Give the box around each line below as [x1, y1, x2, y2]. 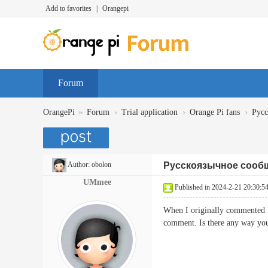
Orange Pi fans [190, 108, 240, 117]
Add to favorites [45, 4, 92, 13]
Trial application [121, 108, 178, 117]
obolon [92, 160, 111, 169]
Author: [66, 160, 92, 169]
